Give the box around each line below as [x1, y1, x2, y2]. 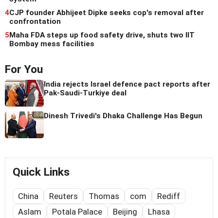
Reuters [49, 191, 78, 201]
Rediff [157, 191, 180, 201]
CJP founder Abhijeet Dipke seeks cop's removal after [9, 8, 204, 17]
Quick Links [13, 165, 70, 179]
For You [5, 62, 43, 76]
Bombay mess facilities [9, 39, 94, 48]
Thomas [89, 191, 119, 201]
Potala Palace [52, 206, 102, 217]
